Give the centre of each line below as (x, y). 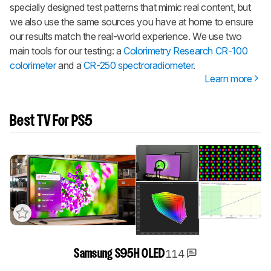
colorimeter (33, 66)
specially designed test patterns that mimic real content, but (130, 8)
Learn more (228, 79)
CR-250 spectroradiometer (138, 66)
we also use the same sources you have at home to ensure (132, 22)
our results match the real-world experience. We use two (126, 37)
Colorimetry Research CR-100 (186, 51)
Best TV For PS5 (51, 122)
